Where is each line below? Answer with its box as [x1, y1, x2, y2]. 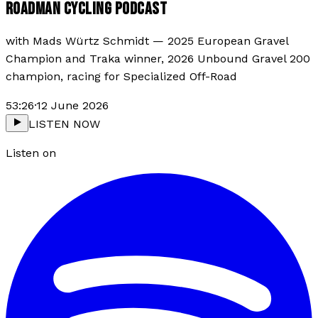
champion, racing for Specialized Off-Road [6, 69, 237, 83]
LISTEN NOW [28, 116, 100, 131]
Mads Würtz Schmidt [33, 33, 149, 48]
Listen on [6, 146, 56, 160]
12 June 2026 [36, 98, 109, 112]
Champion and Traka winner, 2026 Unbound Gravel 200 [6, 51, 310, 65]
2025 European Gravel [168, 33, 288, 48]
